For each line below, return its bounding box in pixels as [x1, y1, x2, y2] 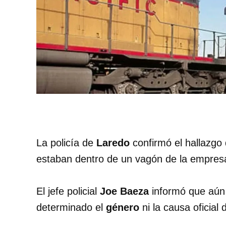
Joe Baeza [100, 186, 149, 197]
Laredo [96, 137, 130, 149]
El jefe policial [36, 186, 100, 197]
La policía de [36, 137, 96, 149]
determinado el [36, 202, 106, 213]
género [106, 202, 139, 213]
